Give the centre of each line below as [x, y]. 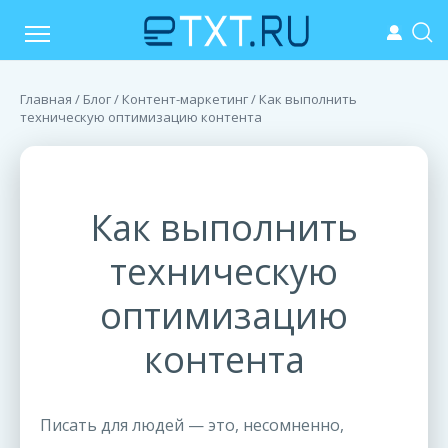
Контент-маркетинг [185, 99]
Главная [46, 99]
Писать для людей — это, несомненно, [192, 425]
